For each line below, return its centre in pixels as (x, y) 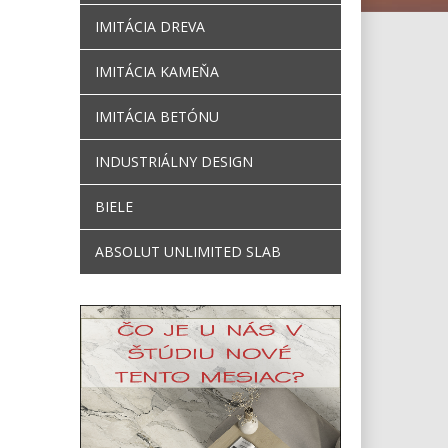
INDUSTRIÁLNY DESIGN (174, 161)
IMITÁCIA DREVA (150, 26)
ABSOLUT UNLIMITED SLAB (188, 251)
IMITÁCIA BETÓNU (157, 116)
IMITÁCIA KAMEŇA (157, 71)
